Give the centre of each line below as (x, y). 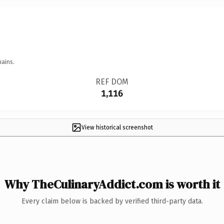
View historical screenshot (117, 127)
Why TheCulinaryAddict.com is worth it (112, 184)
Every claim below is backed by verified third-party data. (112, 201)
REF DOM (112, 81)
